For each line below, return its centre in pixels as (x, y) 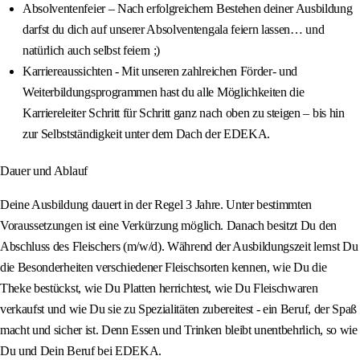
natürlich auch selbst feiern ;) (92, 51)
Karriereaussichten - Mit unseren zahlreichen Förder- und (160, 72)
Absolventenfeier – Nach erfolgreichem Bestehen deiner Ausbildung (188, 9)
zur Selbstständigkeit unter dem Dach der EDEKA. (146, 134)
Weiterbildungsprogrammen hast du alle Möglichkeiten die (164, 92)
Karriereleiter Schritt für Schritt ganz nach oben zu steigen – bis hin (184, 113)
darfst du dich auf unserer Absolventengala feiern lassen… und (174, 30)
